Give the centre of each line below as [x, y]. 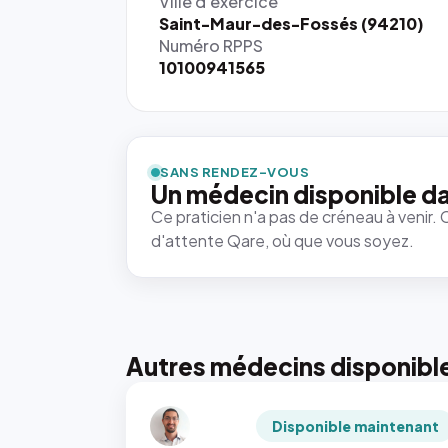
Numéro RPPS [211, 45]
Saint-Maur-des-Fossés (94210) [291, 23]
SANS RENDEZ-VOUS [235, 172]
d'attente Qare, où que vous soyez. [282, 240]
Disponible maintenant [356, 426]
